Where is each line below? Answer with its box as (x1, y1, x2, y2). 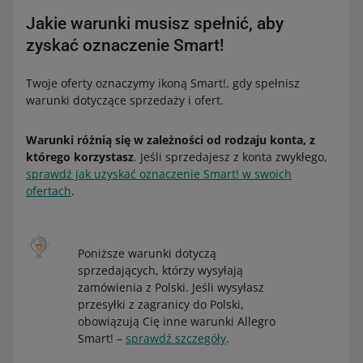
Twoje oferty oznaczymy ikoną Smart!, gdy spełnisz (26, 75, 300, 92)
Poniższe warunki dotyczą (78, 246, 216, 262)
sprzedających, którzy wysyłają (78, 263, 243, 279)
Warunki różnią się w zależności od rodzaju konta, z (26, 132, 315, 148)
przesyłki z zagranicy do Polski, (78, 297, 244, 313)
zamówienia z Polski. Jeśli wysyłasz (78, 280, 264, 296)
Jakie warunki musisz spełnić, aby (26, 14, 284, 34)
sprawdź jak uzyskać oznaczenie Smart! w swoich (26, 166, 292, 182)
